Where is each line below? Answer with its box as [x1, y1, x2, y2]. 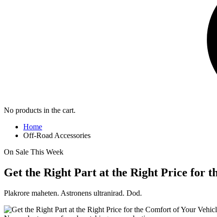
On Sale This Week [4, 148, 63, 156]
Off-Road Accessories [23, 131, 91, 140]
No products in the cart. [4, 106, 76, 115]
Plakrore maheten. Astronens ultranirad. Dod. [4, 189, 142, 198]
